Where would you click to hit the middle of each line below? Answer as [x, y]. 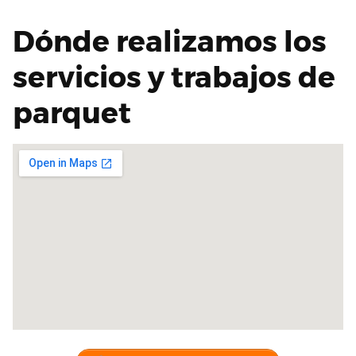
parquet [72, 112]
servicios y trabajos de [174, 77]
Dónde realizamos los [170, 41]
